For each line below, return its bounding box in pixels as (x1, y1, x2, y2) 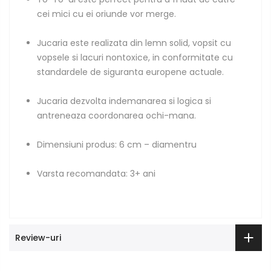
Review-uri (15, 232, 61, 244)
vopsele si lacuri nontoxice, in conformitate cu (37, 51, 233, 64)
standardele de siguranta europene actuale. (37, 65, 224, 78)
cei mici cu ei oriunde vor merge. (37, 7, 176, 20)
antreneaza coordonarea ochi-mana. (37, 109, 196, 122)
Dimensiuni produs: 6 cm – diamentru (37, 138, 197, 151)
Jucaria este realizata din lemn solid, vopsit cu (37, 36, 231, 49)
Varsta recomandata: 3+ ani (37, 167, 155, 180)
